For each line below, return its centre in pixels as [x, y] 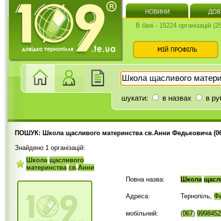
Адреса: [138, 196]
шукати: [136, 98]
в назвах [176, 98]
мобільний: [142, 213]
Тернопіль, [197, 196]
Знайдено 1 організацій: [50, 148]
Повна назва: [145, 179]
